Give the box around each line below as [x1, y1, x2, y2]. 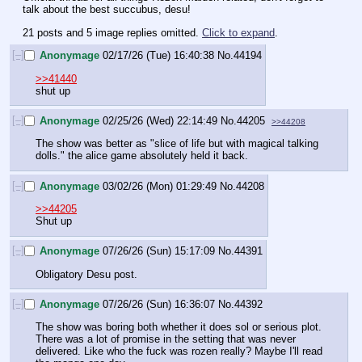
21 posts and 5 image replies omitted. [23, 26, 202, 39]
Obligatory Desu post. [36, 267, 137, 280]
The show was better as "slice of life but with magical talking [36, 137, 318, 150]
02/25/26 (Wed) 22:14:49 [103, 115, 217, 128]
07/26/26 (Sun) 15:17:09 [103, 245, 215, 258]
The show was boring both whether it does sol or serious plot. [36, 321, 322, 334]
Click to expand [202, 26, 275, 39]
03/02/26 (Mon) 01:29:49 [103, 179, 217, 192]
